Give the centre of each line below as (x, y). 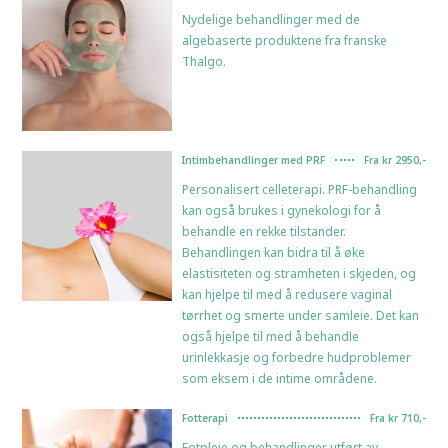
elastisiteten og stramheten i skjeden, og (299, 273)
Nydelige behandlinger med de (271, 19)
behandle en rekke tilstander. (264, 231)
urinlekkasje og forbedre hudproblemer (297, 357)
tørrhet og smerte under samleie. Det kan (301, 315)
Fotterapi (205, 417)
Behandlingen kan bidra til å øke (274, 252)
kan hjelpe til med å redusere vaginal (287, 294)
